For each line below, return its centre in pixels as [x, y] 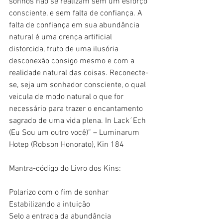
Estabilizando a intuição [50, 204]
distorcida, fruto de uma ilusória [65, 49]
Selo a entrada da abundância [60, 216]
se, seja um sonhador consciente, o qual [78, 85]
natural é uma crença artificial [61, 37]
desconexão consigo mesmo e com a [73, 61]
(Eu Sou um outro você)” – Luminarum [75, 133]
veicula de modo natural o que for [67, 97]
